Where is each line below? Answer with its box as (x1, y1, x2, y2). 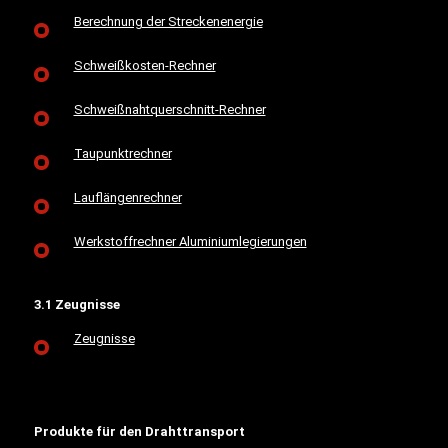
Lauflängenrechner (73, 190, 182, 205)
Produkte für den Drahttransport (33, 424, 245, 439)
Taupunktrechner (73, 146, 172, 161)
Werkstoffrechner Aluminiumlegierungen (73, 234, 307, 249)
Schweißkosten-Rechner (73, 58, 216, 73)
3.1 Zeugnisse (33, 297, 120, 312)
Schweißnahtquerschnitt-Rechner (73, 102, 266, 117)
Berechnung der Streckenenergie (73, 14, 263, 29)
